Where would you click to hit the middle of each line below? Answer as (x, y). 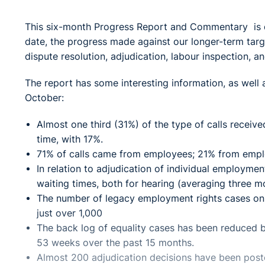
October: (44, 98)
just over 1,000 (70, 214)
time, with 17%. (70, 140)
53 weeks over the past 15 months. (115, 243)
